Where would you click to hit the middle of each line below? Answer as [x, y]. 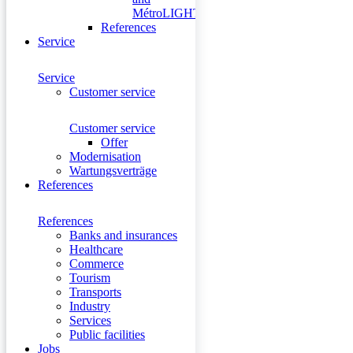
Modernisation [105, 156]
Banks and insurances [123, 235]
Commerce [97, 264]
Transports [95, 292]
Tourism [90, 278]
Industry [90, 306]
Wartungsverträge [113, 171]
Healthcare [96, 249]
